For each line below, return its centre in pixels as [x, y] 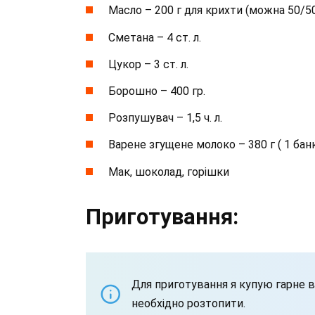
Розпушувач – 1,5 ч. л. [165, 118]
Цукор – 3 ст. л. [148, 64]
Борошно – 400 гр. [157, 91]
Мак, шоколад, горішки [169, 172]
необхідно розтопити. [188, 303]
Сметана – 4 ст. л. [155, 37]
